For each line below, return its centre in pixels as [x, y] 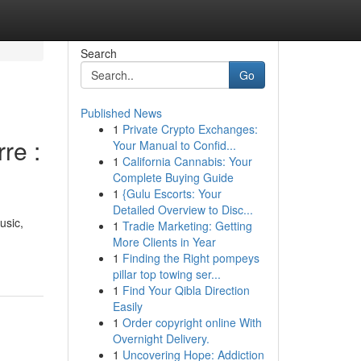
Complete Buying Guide [173, 177]
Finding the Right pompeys [191, 258]
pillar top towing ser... [166, 274]
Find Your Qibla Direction [186, 290]
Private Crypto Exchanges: [190, 129]
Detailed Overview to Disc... [183, 210]
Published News [121, 113]
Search [98, 53]
